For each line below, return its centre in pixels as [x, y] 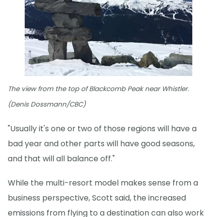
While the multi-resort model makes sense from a [103, 183]
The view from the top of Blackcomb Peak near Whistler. [98, 89]
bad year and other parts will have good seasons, [101, 143]
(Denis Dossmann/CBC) [47, 104]
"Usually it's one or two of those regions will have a [102, 128]
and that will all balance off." [61, 158]
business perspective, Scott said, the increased [97, 198]
